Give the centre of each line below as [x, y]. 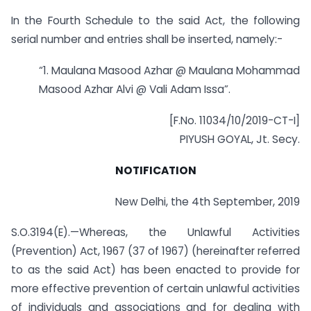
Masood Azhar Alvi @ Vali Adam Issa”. [135, 90]
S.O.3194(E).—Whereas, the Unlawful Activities [155, 233]
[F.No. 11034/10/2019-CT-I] [235, 120]
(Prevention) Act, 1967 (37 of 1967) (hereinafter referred [155, 251]
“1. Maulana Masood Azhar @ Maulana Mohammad [169, 71]
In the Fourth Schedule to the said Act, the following [155, 21]
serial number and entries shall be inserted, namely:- [147, 40]
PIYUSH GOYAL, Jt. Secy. [240, 139]
